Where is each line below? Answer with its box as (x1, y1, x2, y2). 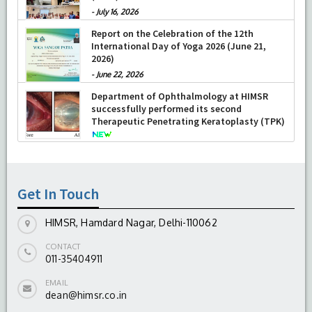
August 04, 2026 (38, 144, 95, 155)
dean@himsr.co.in (45, 288, 127, 301)
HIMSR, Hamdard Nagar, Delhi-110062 (45, 216, 217, 228)
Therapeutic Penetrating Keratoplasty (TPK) (91, 114, 285, 127)
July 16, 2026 (96, 6, 138, 17)
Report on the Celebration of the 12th (91, 26, 253, 40)
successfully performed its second (91, 102, 242, 115)
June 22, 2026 (96, 69, 143, 79)
